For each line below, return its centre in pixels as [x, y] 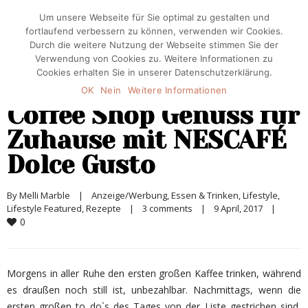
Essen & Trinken [205, 195]
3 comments [167, 208]
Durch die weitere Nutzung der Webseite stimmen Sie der [154, 45]
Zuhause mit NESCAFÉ [146, 140]
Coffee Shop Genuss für [153, 115]
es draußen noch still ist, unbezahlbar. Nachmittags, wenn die [154, 290]
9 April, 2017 [242, 208]
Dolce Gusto [81, 165]
